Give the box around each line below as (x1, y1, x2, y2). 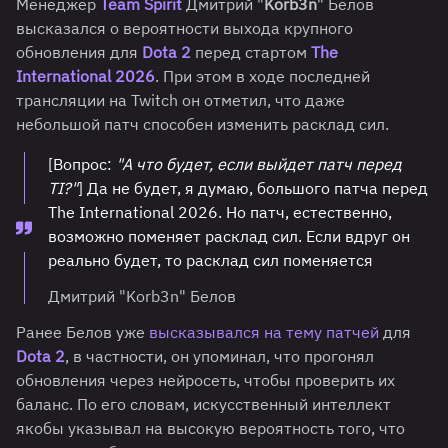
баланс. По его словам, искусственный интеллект (16, 394, 391, 415)
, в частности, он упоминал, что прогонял (65, 346, 374, 367)
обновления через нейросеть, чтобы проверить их (16, 370, 395, 391)
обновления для (16, 42, 142, 63)
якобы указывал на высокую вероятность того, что (16, 418, 405, 439)
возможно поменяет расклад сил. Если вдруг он (48, 226, 410, 247)
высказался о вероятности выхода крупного (16, 18, 353, 39)
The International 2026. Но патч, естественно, (48, 202, 392, 223)
